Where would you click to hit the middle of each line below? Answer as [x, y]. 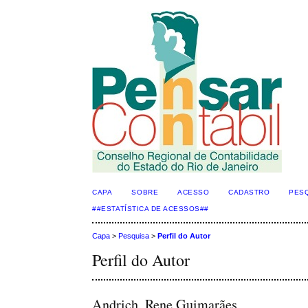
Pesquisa [134, 236]
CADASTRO [249, 192]
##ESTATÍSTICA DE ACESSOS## [151, 209]
